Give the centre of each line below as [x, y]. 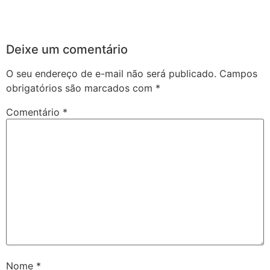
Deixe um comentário [67, 50]
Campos [238, 74]
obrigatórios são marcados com [81, 88]
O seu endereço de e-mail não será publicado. [111, 74]
